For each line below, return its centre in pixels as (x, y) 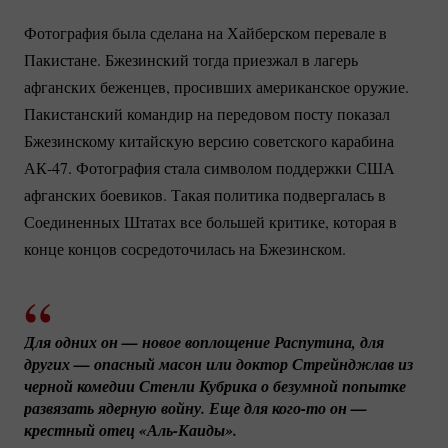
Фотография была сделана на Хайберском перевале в (205, 33)
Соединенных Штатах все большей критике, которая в (210, 222)
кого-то (299, 408)
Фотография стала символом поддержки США (233, 168)
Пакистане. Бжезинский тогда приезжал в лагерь (191, 60)
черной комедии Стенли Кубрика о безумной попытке (215, 386)
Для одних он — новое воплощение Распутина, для (204, 342)
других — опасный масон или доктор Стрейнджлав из (218, 364)
